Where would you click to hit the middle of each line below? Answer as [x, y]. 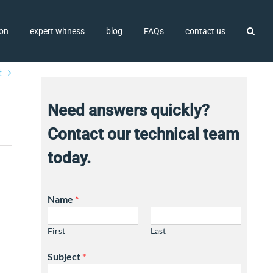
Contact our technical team [143, 134]
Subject [65, 256]
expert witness [57, 31]
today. [69, 158]
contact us [205, 31]
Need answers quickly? [128, 110]
